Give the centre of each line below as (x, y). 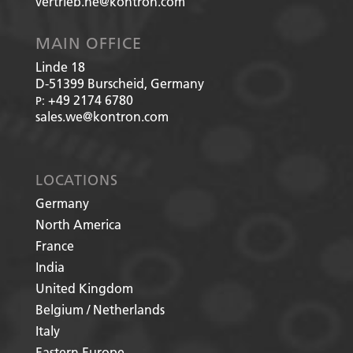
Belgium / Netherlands (100, 310)
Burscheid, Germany (145, 84)
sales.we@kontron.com (102, 117)
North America (78, 225)
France (54, 246)
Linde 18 (60, 67)
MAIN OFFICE (88, 43)
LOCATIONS (76, 180)
